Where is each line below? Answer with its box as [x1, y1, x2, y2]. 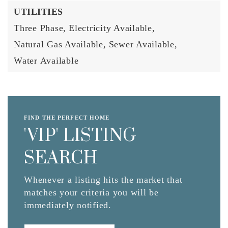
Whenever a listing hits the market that [24, 175, 183, 185]
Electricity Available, [69, 23, 155, 33]
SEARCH [24, 147, 97, 169]
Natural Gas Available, [14, 39, 106, 49]
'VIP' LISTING [24, 125, 136, 147]
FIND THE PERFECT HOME [24, 115, 110, 121]
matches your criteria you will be [24, 187, 159, 197]
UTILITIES [14, 7, 63, 17]
